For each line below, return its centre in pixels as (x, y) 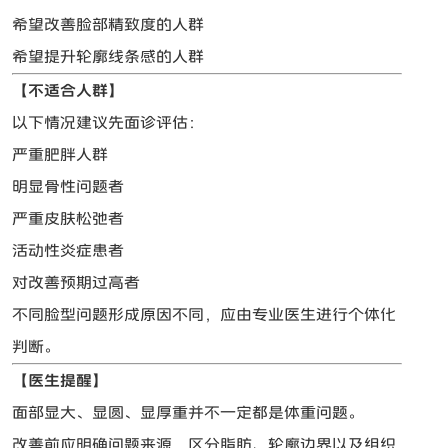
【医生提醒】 (60, 381)
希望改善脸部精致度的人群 (108, 25)
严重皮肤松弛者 (68, 219)
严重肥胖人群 (60, 155)
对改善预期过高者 (76, 283)
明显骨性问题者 (68, 187)
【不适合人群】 (68, 91)
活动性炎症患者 (68, 251)
